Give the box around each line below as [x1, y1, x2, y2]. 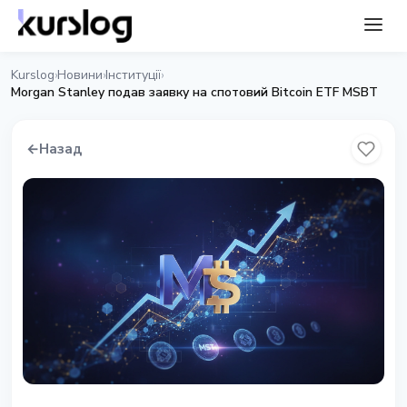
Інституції [105, 66, 161, 84]
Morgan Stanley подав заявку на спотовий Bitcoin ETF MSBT [11, 84, 378, 101]
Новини [57, 66, 103, 84]
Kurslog [11, 66, 55, 84]
